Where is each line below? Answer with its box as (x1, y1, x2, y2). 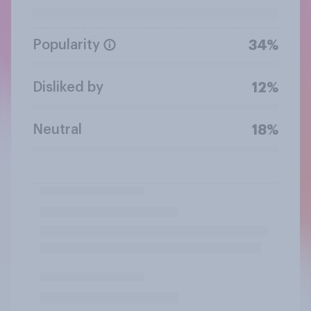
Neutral (33, 122, 82, 137)
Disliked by (33, 80, 103, 94)
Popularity (33, 37, 100, 52)
